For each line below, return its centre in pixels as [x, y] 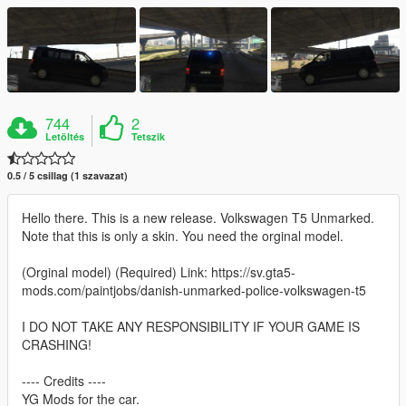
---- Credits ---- [64, 380]
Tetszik [149, 136]
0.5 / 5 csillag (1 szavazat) [68, 175]
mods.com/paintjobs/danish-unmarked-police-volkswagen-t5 [194, 290]
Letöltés [65, 136]
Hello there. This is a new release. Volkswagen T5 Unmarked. [198, 217]
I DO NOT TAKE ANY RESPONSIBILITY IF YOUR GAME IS [191, 326]
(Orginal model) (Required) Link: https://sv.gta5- [159, 271]
